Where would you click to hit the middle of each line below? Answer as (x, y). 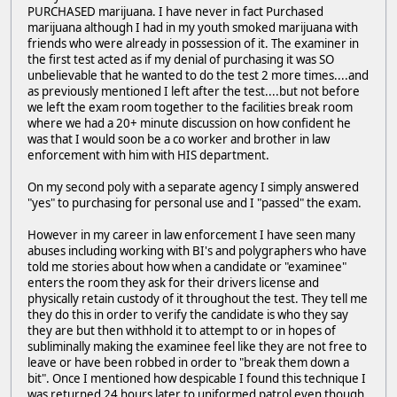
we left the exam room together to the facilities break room (190, 107)
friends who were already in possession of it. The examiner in (193, 43)
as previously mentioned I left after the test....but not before (194, 91)
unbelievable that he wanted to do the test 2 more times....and (198, 75)
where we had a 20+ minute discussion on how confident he (189, 123)
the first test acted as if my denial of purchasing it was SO (181, 59)
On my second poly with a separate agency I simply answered (193, 187)
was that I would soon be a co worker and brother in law (179, 139)
